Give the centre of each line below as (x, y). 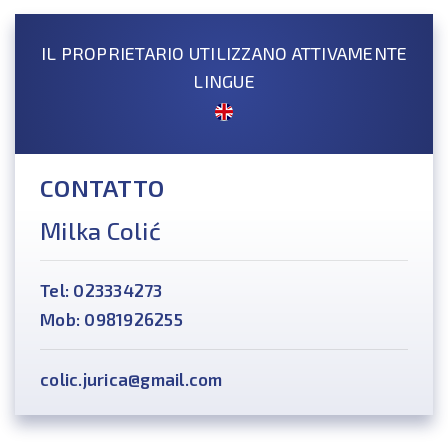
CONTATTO (102, 187)
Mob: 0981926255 (111, 319)
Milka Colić (100, 230)
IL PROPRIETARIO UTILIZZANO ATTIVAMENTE (224, 53)
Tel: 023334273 (101, 290)
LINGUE (224, 81)
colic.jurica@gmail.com (131, 379)
